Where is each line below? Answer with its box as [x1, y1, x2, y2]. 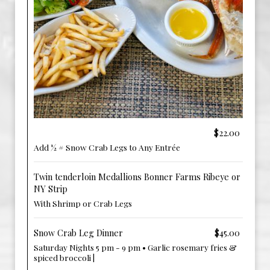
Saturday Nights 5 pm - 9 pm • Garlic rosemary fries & [34, 242, 237, 253]
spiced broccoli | [34, 252, 95, 263]
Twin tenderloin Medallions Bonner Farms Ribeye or [34, 171, 240, 183]
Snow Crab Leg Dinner [34, 227, 123, 239]
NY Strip [34, 183, 67, 195]
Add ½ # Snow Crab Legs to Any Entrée [34, 142, 180, 152]
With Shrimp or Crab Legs [34, 198, 132, 209]
